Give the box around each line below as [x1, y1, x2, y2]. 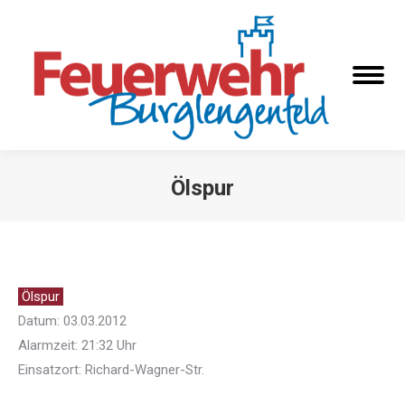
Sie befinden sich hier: [202, 207, 331, 224]
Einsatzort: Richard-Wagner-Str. [18, 362, 204, 379]
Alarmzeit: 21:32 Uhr [18, 337, 137, 354]
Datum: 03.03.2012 [18, 313, 127, 330]
